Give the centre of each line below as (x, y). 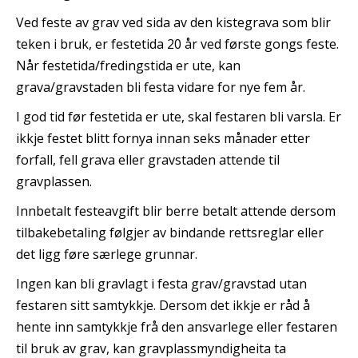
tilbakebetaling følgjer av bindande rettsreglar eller (170, 233)
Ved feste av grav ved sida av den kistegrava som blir (173, 22)
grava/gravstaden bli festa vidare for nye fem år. (161, 87)
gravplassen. (54, 181)
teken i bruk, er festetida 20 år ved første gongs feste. (177, 44)
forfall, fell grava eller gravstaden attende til (148, 160)
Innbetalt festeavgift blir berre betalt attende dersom (176, 211)
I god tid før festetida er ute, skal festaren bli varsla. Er (179, 117)
